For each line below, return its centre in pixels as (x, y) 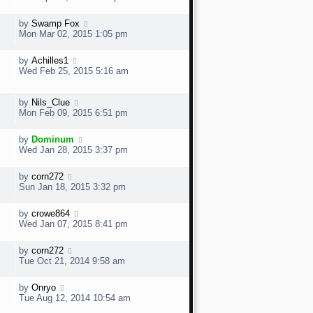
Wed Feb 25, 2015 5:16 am (74, 71)
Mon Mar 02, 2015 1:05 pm (73, 34)
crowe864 (51, 214)
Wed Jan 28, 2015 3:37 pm (73, 150)
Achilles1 (50, 60)
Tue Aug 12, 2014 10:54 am (75, 298)
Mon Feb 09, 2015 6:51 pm (73, 113)
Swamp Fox (56, 23)
